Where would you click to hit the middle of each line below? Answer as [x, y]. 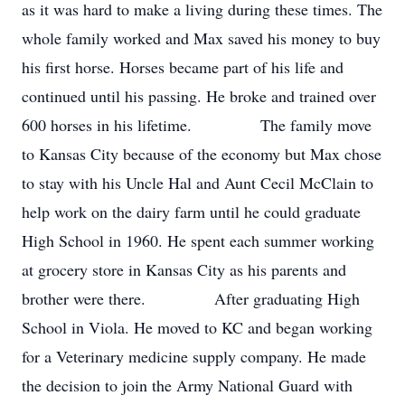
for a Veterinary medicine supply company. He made [194, 356]
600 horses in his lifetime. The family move [197, 125]
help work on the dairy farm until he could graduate [191, 212]
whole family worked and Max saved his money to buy [201, 38]
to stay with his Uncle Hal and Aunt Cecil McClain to [198, 183]
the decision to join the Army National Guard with [187, 385]
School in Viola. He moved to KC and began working [197, 327]
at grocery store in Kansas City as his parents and [184, 269]
